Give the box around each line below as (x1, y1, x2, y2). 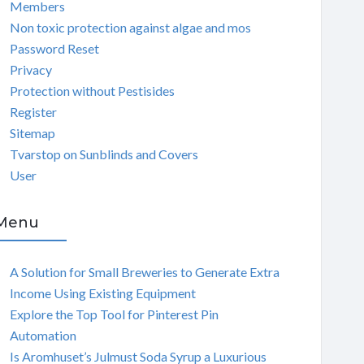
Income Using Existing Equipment (9, 284, 196, 301)
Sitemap (9, 124, 55, 141)
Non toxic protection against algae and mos (9, 19, 251, 35)
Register (9, 103, 57, 119)
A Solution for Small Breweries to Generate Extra (9, 263, 279, 279)
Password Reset (9, 40, 99, 56)
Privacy (9, 61, 52, 77)
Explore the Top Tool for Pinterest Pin (9, 305, 219, 322)
